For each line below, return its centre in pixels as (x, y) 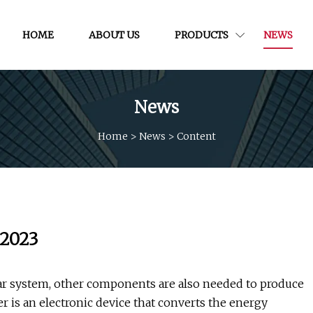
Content (196, 136)
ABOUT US (114, 35)
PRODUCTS (201, 35)
